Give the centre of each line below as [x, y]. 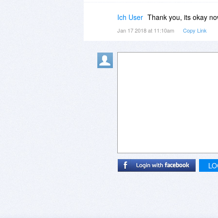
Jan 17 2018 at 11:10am [146, 30]
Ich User [130, 17]
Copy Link [195, 30]
